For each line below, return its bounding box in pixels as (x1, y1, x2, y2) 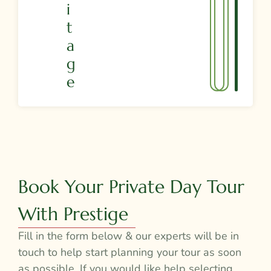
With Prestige (18, 203, 128, 226)
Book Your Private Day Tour (18, 175, 244, 198)
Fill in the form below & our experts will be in (18, 229, 239, 244)
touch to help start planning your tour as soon (18, 245, 241, 260)
